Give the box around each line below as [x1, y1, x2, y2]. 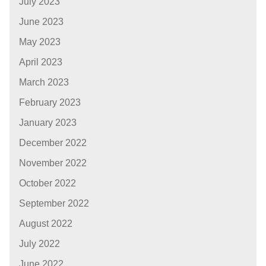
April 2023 [19, 57, 62, 68]
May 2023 [19, 37, 61, 47]
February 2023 [19, 97, 81, 108]
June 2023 [19, 17, 64, 27]
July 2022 [19, 239, 60, 249]
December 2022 [19, 138, 87, 148]
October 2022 [19, 178, 76, 189]
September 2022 [19, 198, 89, 209]
